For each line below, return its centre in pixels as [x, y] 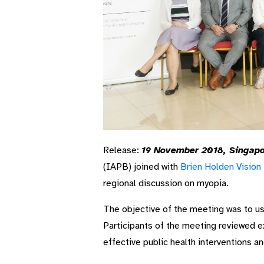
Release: [122, 150]
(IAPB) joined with [141, 167]
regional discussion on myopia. [166, 183]
